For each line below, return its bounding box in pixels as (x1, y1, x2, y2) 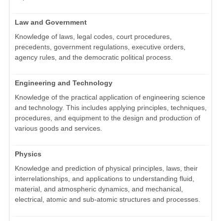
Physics (15, 149, 41, 158)
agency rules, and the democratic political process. (15, 53, 173, 61)
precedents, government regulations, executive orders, (15, 42, 185, 51)
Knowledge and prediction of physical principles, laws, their (15, 164, 198, 172)
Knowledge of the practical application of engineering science (15, 93, 205, 101)
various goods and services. (15, 124, 102, 132)
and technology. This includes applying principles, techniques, (15, 103, 207, 111)
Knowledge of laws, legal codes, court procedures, (15, 32, 172, 40)
